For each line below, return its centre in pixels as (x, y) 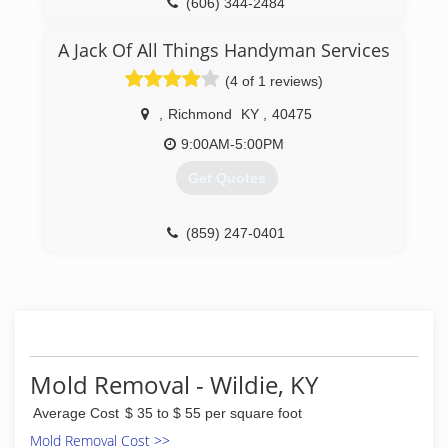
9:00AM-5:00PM (232, 144)
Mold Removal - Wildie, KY (174, 384)
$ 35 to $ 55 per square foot (213, 413)
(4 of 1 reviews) (274, 81)
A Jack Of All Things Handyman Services (224, 50)
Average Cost (76, 413)
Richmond (200, 114)
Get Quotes (226, 178)
